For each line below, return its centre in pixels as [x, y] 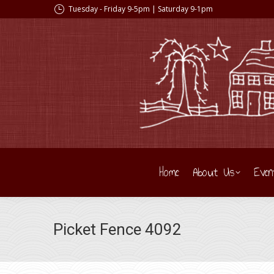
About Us [213, 172]
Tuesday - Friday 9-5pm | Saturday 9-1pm [141, 9]
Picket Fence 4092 [117, 229]
